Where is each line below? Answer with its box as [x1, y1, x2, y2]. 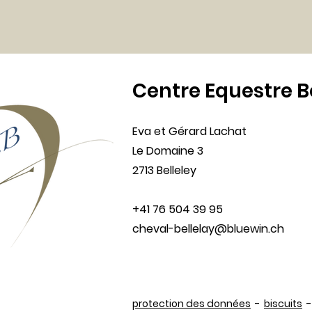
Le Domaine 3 [132, 143, 203, 159]
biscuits [264, 297, 302, 311]
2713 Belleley [132, 162, 196, 178]
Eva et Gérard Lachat [132, 123, 247, 139]
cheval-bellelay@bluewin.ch [132, 221, 284, 237]
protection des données [132, 297, 251, 311]
